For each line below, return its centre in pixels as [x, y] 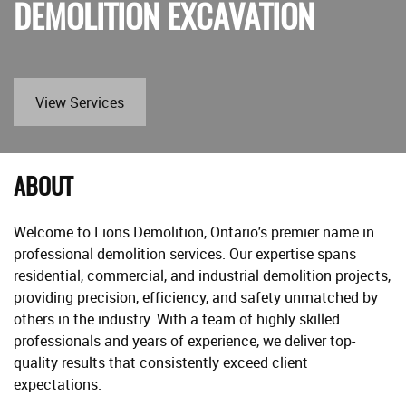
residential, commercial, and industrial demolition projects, [202, 275]
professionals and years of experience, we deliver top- [184, 341]
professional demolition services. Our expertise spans [185, 254]
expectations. [58, 384]
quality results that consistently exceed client [161, 362]
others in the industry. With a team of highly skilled [177, 319]
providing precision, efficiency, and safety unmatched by [196, 297]
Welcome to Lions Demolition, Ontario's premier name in [194, 232]
